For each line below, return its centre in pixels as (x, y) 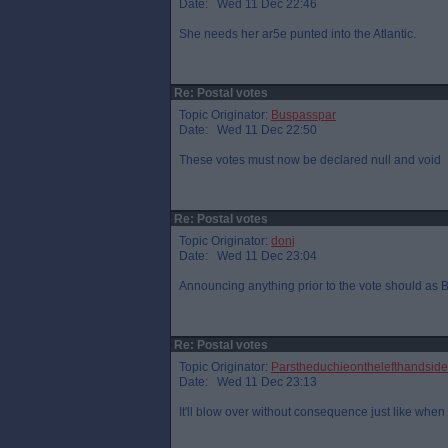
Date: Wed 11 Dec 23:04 (248, 256)
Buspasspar (303, 115)
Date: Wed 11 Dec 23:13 (248, 382)
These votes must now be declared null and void (310, 160)
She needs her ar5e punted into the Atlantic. (297, 34)
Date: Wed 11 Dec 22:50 (248, 130)
